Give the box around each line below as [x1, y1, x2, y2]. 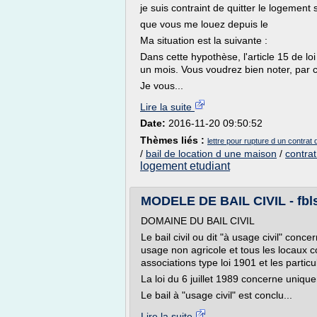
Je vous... [140, 80, 183, 91]
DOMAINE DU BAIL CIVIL [141, 215, 255, 226]
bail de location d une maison [146, 148, 277, 159]
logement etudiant [140, 160, 230, 172]
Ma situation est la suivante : [140, 35, 267, 46]
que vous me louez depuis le [140, 18, 268, 30]
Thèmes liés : [140, 134, 207, 146]
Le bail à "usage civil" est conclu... [141, 289, 292, 301]
